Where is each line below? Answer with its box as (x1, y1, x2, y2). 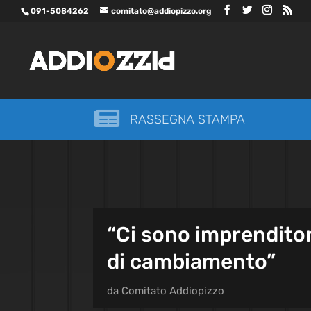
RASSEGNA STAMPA (129, 112, 245, 127)
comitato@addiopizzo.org (111, 6, 212, 16)
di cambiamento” (107, 249, 276, 274)
